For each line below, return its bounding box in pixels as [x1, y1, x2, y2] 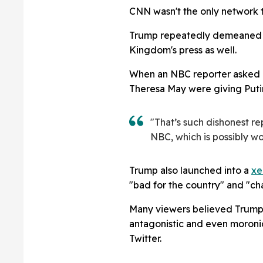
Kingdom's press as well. [129, 43, 237, 56]
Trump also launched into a [129, 164, 251, 176]
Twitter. [129, 232, 161, 244]
